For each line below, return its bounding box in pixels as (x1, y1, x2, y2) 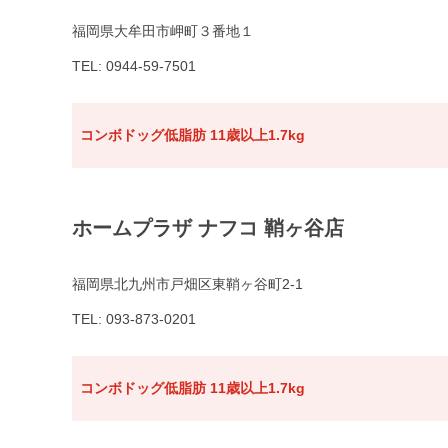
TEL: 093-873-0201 (72, 311, 196, 328)
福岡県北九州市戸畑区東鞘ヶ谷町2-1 (72, 276, 303, 293)
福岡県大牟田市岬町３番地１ (72, 23, 254, 40)
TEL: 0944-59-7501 (72, 58, 196, 75)
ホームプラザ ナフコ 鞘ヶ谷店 (72, 217, 344, 240)
